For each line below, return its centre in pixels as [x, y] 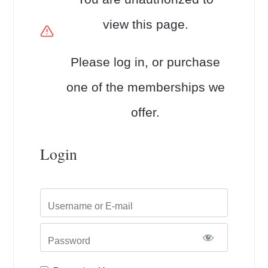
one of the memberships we [145, 87]
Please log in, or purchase [146, 62]
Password [69, 241]
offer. [146, 112]
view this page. [145, 24]
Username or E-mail [91, 206]
